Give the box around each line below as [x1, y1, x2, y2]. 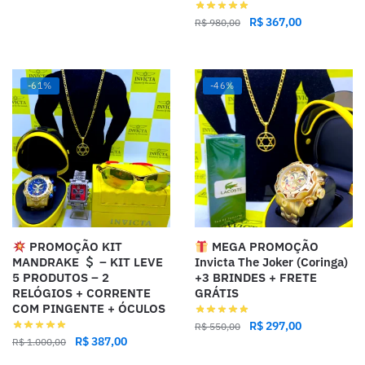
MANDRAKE [12, 254, 82, 270]
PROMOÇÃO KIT [26, 239, 123, 255]
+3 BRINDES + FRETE [195, 270, 317, 286]
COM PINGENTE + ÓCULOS [12, 301, 165, 317]
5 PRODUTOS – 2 [12, 270, 109, 286]
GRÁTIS [195, 285, 239, 301]
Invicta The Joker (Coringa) [195, 254, 348, 270]
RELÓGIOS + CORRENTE [12, 285, 151, 301]
